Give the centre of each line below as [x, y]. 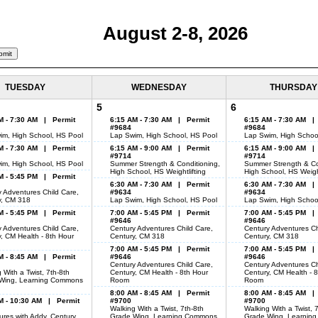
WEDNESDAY [159, 87]
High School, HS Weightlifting [158, 171]
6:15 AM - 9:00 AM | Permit [160, 148]
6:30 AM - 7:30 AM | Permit [160, 184]
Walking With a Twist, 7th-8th [157, 308]
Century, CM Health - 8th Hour [159, 272]
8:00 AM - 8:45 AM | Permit [160, 293]
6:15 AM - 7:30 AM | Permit [160, 120]
